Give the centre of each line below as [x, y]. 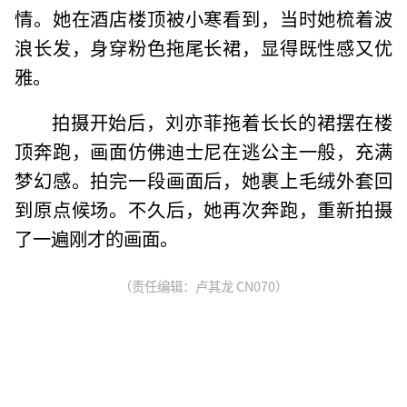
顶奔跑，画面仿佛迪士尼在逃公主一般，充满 [203, 150]
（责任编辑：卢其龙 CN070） [203, 285]
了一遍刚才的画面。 [97, 238]
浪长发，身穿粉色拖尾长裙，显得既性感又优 [203, 47]
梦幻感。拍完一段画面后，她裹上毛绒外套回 [203, 179]
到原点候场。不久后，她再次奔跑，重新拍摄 [203, 208]
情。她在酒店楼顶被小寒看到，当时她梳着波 [203, 18]
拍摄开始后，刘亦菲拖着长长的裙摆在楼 [222, 121]
